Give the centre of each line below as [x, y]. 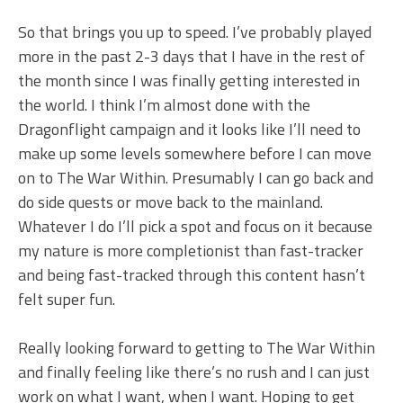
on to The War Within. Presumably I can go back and [196, 177]
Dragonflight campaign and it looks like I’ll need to [189, 129]
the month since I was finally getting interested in [189, 80]
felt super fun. [67, 299]
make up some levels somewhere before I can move [195, 153]
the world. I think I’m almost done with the [164, 104]
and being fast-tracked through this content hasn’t [192, 274]
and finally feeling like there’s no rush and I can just [194, 372]
